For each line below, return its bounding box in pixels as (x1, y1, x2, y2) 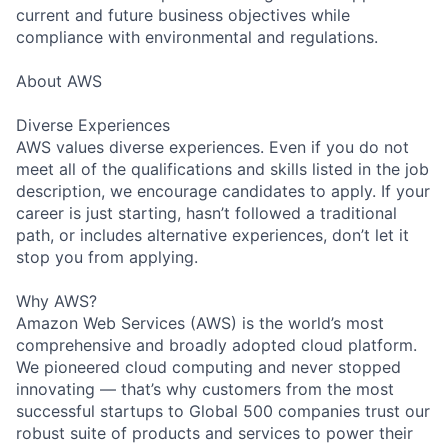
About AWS (16, 70, 102, 91)
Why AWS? (16, 290, 97, 311)
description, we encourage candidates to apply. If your (16, 180, 430, 201)
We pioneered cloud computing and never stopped (16, 356, 401, 377)
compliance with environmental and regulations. (16, 26, 378, 47)
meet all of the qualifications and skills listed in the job (16, 158, 429, 179)
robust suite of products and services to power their (16, 422, 413, 443)
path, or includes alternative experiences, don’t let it (16, 224, 409, 245)
